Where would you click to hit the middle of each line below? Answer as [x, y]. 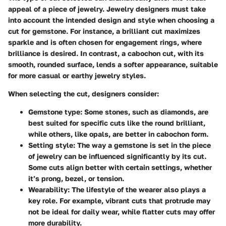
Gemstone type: [55, 112]
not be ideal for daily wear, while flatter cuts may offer [122, 212]
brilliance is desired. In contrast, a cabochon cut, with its [106, 53]
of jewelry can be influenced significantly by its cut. [117, 156]
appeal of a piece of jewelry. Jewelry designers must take [107, 9]
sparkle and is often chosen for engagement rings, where [105, 42]
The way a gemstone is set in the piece [143, 145]
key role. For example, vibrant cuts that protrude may [119, 201]
